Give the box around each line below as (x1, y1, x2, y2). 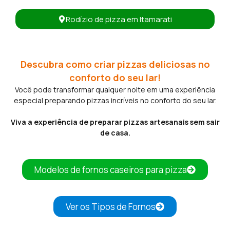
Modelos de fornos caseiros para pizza (34, 163, 187, 176)
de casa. (100, 127, 130, 138)
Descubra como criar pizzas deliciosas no (20, 57, 210, 70)
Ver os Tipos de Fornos (66, 200, 156, 213)
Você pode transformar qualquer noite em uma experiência (15, 84, 215, 94)
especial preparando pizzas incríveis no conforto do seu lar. (13, 95, 217, 105)
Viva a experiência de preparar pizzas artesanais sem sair (10, 117, 220, 127)
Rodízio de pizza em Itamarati (66, 13, 172, 25)
